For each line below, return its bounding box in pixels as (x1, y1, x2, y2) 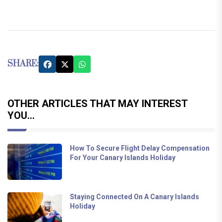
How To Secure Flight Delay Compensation (70, 144, 210, 153)
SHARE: (7, 58, 39, 70)
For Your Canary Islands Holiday (70, 154, 175, 162)
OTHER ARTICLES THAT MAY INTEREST (7, 98, 187, 110)
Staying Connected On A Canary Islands (70, 193, 199, 201)
